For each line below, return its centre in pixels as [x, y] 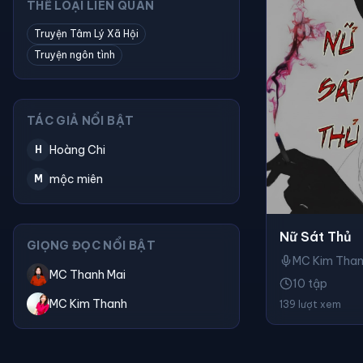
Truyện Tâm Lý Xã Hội [86, 34]
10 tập [310, 284]
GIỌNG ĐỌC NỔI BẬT [91, 246]
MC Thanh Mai [88, 275]
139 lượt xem [310, 305]
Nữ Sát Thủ [316, 237]
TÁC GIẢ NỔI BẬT [81, 121]
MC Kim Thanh [88, 304]
